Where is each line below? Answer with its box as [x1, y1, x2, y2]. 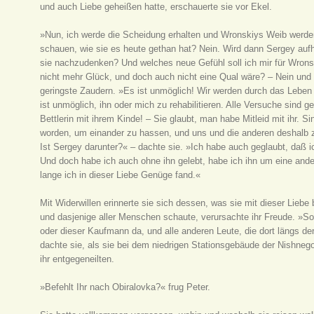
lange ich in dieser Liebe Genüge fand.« [40, 170, 201, 180]
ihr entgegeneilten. [40, 254, 115, 264]
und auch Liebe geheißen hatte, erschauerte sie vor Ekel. [40, 1, 273, 12]
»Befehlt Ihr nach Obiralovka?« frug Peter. [40, 282, 211, 292]
